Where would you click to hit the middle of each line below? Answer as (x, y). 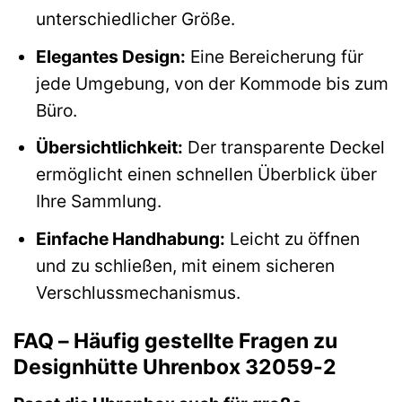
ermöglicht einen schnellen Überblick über (206, 175)
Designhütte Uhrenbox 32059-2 (175, 367)
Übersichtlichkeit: (109, 148)
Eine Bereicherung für (274, 56)
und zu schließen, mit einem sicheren (185, 265)
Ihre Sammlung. (98, 201)
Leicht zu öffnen (292, 238)
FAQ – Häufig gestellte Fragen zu (175, 341)
